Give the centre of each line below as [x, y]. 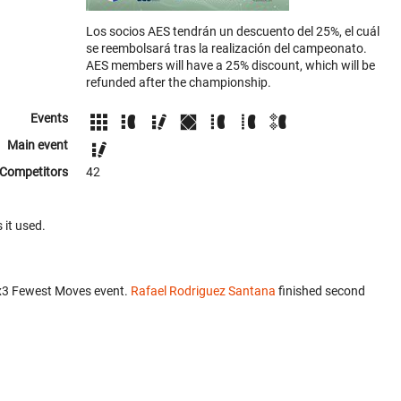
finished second [320, 291]
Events [49, 118]
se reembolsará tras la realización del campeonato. [226, 48]
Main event [38, 145]
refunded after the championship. [179, 82]
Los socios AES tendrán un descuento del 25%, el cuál [233, 31]
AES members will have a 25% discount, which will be [230, 65]
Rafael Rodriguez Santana [203, 291]
